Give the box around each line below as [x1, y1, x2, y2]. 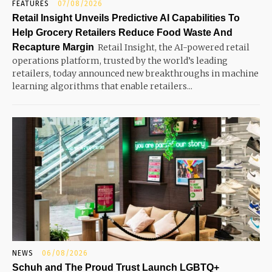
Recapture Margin [12, 42, 94, 52]
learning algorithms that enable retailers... [12, 81, 192, 92]
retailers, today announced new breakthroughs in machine [12, 68, 259, 79]
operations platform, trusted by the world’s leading [12, 55, 228, 66]
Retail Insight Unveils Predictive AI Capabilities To [12, 13, 240, 23]
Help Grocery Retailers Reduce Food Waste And [12, 27, 233, 38]
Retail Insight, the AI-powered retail [98, 42, 250, 53]
